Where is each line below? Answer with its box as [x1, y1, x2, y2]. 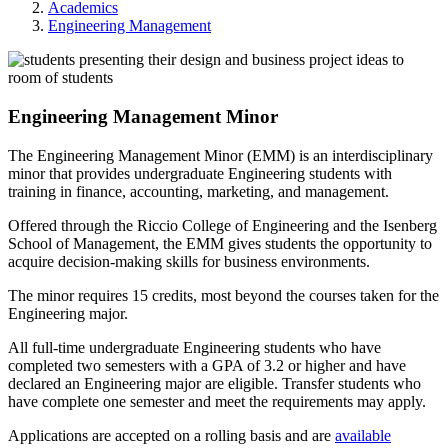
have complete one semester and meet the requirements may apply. [8, 392, 426, 410]
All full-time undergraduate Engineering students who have [8, 338, 381, 356]
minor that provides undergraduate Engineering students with [8, 164, 392, 182]
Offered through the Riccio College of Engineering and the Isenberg [8, 216, 437, 234]
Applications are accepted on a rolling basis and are [8, 426, 335, 444]
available [335, 426, 391, 444]
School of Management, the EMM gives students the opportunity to [8, 234, 432, 252]
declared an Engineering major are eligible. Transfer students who [8, 374, 421, 392]
